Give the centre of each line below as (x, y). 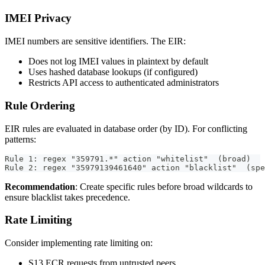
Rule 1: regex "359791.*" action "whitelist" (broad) (128, 159)
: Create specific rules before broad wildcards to (164, 186)
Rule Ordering (40, 105)
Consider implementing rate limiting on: (79, 243)
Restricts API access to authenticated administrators (124, 83)
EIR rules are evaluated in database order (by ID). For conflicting (126, 128)
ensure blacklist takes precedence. (67, 197)
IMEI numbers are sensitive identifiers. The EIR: (95, 41)
